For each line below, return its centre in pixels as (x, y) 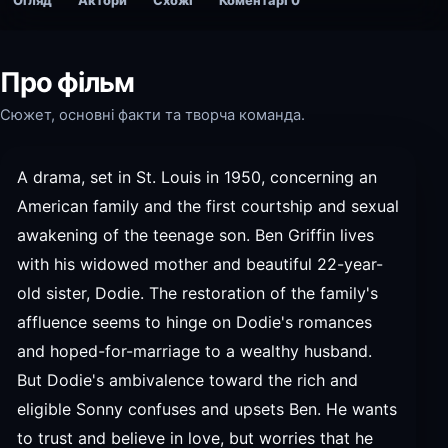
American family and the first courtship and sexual (208, 206)
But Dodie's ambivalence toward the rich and (187, 380)
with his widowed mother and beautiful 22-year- (200, 264)
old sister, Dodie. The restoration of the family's (197, 293)
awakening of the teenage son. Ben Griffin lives (195, 235)
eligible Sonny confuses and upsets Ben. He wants (207, 409)
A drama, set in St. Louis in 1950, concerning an (197, 177)
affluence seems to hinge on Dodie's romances (194, 322)
